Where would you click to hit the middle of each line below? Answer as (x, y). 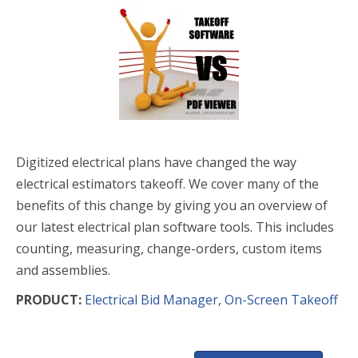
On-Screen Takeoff (281, 300)
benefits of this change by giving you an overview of (172, 205)
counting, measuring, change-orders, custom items (169, 249)
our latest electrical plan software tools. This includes (175, 227)
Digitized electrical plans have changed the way (156, 162)
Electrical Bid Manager (151, 300)
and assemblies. (63, 270)
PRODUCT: (49, 300)
